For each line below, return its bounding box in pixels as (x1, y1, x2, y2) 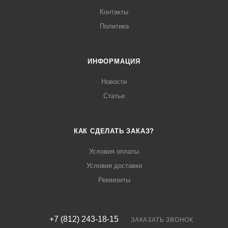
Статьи (103, 92, 125, 100)
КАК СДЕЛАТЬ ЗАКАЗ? (73, 127, 155, 135)
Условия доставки (86, 162, 142, 170)
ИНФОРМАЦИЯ (88, 58, 140, 66)
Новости (101, 78, 127, 86)
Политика (99, 22, 129, 31)
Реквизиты (98, 176, 130, 184)
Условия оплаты (89, 148, 139, 156)
